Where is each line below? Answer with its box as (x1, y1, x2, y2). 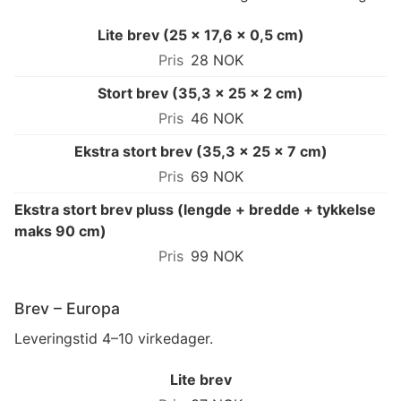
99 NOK (190, 246, 243, 265)
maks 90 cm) (14, 221, 107, 240)
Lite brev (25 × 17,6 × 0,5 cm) (97, 25, 304, 44)
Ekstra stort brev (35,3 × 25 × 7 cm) (73, 141, 328, 160)
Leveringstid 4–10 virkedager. (14, 328, 213, 347)
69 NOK (190, 166, 243, 185)
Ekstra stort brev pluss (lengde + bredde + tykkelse (14, 200, 376, 218)
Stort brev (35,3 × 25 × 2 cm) (98, 83, 303, 102)
